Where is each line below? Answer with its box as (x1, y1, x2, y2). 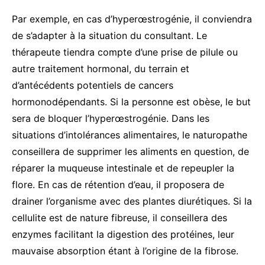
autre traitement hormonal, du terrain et (12, 62, 189, 75)
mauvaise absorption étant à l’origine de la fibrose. (12, 244, 238, 257)
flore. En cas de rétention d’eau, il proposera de (12, 178, 224, 190)
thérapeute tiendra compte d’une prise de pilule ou (12, 46, 238, 58)
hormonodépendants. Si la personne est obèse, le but (12, 95, 251, 108)
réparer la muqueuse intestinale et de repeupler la (12, 161, 234, 174)
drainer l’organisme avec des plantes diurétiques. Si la (12, 195, 252, 207)
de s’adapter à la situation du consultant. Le (12, 29, 207, 41)
